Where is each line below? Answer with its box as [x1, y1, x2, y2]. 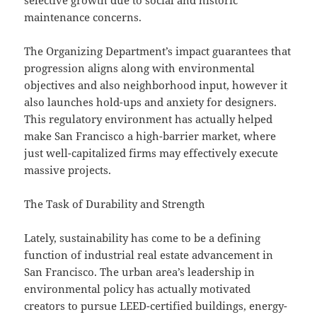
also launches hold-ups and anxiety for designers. [24, 95, 277, 110]
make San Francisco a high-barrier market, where [24, 129, 277, 144]
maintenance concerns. [24, 10, 142, 25]
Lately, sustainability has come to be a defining [24, 231, 261, 246]
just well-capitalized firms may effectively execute [24, 146, 279, 161]
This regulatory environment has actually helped [24, 112, 273, 127]
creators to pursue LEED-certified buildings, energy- [24, 299, 288, 313]
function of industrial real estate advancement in [24, 248, 274, 263]
